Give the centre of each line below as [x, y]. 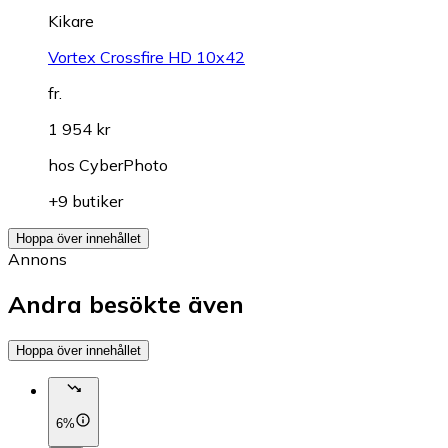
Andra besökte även [126, 303]
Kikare [71, 20]
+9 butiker [85, 200]
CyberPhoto [123, 164]
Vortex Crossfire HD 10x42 [146, 56]
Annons [37, 258]
